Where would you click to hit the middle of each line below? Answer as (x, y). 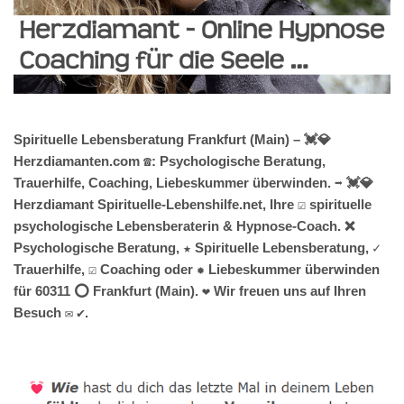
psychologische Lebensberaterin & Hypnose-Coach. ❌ (184, 225)
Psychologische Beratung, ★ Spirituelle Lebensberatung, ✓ (197, 247)
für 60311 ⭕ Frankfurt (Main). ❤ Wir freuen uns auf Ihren (190, 290)
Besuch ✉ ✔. (51, 312)
